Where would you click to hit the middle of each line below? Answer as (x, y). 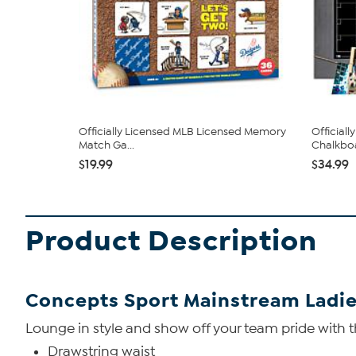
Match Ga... (106, 145)
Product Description (171, 241)
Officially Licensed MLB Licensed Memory (182, 132)
